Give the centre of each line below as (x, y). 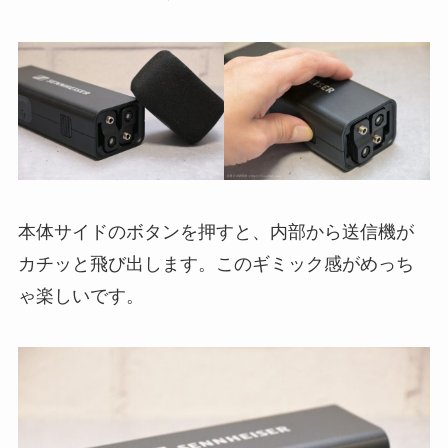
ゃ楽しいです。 (80, 295)
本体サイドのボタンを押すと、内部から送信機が (215, 231)
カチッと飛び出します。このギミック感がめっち (215, 263)
